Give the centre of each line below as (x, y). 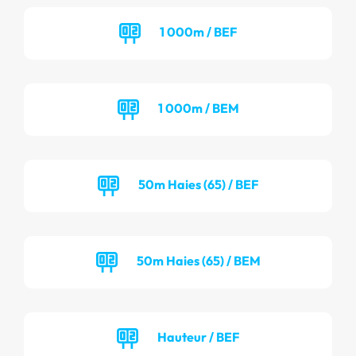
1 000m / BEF (198, 31)
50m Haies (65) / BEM (198, 260)
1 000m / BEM (198, 108)
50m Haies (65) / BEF (198, 184)
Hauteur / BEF (198, 337)
